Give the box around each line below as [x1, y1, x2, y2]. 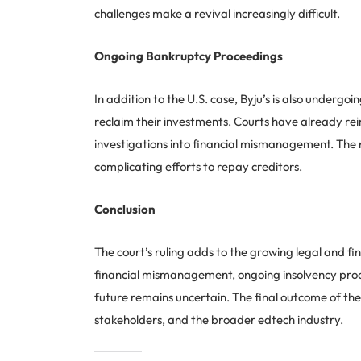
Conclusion [94, 201, 156, 218]
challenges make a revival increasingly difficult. [94, 6, 340, 22]
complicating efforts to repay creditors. [94, 159, 302, 175]
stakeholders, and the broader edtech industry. [94, 312, 343, 328]
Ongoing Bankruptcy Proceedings [94, 48, 283, 64]
